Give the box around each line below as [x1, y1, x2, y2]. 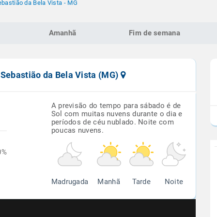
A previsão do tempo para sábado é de [51, 101, 181, 110]
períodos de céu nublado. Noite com [51, 118, 174, 126]
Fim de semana [129, 29, 180, 37]
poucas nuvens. [51, 126, 104, 135]
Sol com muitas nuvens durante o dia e [51, 109, 183, 118]
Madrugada [51, 177, 89, 186]
